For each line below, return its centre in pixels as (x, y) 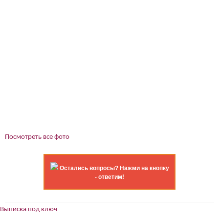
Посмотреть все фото (37, 137)
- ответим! (109, 177)
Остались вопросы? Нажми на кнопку (114, 168)
